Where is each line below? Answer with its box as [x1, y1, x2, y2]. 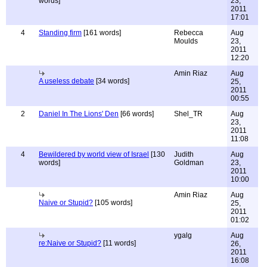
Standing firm [39, 29, 82, 37]
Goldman [174, 159, 204, 167]
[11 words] [101, 239, 136, 247]
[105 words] [93, 198, 132, 207]
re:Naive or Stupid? [39, 239, 101, 247]
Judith [174, 150, 194, 159]
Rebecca [174, 29, 203, 37]
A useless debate [39, 77, 94, 85]
